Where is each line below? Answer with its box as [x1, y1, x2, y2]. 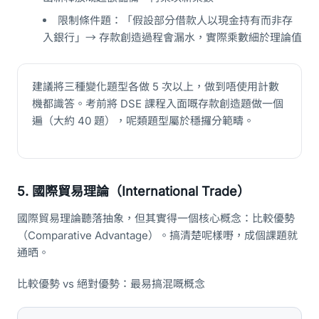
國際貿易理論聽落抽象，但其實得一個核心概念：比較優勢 [17, 211, 295, 225]
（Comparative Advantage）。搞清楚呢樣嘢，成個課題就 [17, 229, 298, 242]
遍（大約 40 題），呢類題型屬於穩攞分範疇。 [32, 114, 254, 127]
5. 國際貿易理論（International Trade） [17, 184, 250, 199]
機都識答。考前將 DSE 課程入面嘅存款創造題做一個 [32, 97, 283, 110]
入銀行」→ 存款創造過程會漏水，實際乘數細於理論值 [43, 31, 302, 44]
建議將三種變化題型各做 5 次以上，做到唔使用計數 [32, 80, 279, 93]
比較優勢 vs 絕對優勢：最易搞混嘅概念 [17, 277, 205, 291]
